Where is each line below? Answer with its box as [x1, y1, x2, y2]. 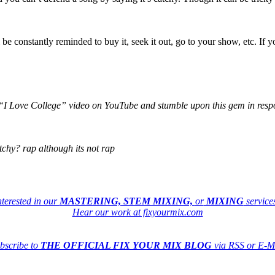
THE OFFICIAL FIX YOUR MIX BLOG [41, 240, 212, 251]
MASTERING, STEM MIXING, [59, 196, 195, 207]
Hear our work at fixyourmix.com [72, 207, 203, 218]
